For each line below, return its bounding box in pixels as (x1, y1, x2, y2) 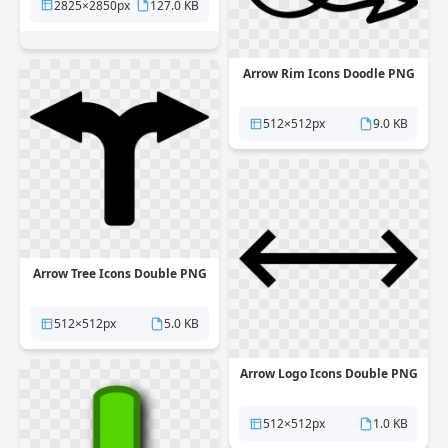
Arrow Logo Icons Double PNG (239, 365, 418, 382)
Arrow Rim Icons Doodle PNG (242, 65, 415, 82)
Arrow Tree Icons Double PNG (32, 265, 207, 282)
